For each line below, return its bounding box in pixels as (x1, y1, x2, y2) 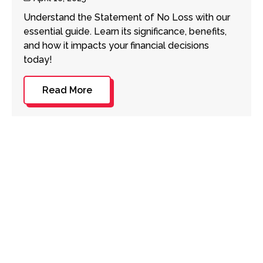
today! (23, 53, 52, 65)
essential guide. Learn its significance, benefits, (23, 25, 227, 37)
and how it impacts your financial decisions (23, 39, 209, 51)
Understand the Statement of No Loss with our (23, 11, 230, 23)
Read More (42, 84, 92, 96)
